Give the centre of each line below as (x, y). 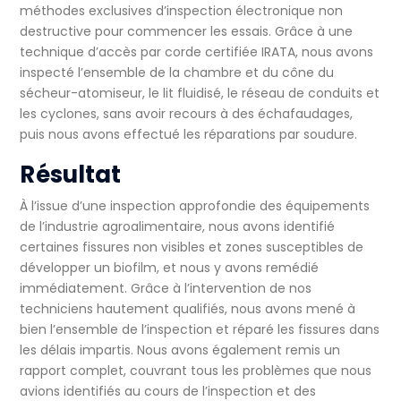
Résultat (71, 175)
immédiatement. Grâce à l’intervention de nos (166, 289)
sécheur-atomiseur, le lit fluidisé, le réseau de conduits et (200, 94)
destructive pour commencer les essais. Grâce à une (187, 32)
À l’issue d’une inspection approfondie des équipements (195, 206)
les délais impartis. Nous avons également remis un (180, 350)
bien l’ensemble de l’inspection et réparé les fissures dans (200, 330)
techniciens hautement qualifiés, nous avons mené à (188, 309)
